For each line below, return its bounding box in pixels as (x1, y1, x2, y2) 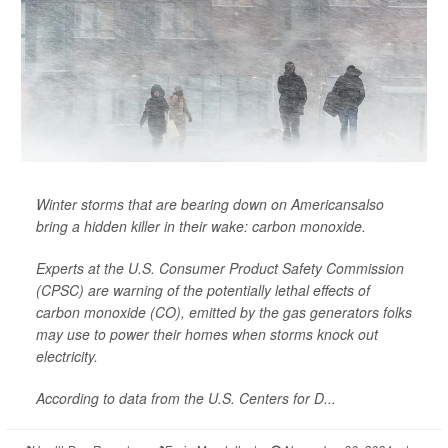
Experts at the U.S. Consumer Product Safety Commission (36, 257, 404, 278)
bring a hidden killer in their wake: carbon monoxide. (36, 215, 366, 236)
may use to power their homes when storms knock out (36, 323, 378, 344)
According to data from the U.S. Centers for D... (36, 387, 336, 408)
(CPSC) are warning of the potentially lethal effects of (36, 279, 370, 300)
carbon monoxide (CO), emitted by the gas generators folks (36, 301, 412, 322)
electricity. (36, 345, 98, 366)
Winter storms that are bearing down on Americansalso (36, 193, 384, 214)
